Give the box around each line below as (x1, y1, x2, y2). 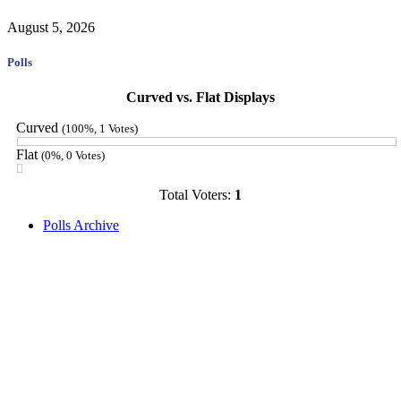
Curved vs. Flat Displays (126, 90, 275, 106)
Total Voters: (159, 187, 235, 203)
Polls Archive (43, 218, 119, 234)
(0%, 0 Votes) (41, 149, 105, 163)
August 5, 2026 (7, 19, 95, 35)
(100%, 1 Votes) (62, 122, 138, 136)
